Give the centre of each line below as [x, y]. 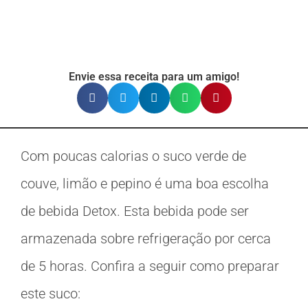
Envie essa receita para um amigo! [154, 77]
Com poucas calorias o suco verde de [133, 156]
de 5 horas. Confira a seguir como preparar [150, 266]
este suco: [51, 294]
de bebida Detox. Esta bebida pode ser [135, 211]
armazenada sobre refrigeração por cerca [146, 239]
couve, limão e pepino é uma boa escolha [145, 184]
